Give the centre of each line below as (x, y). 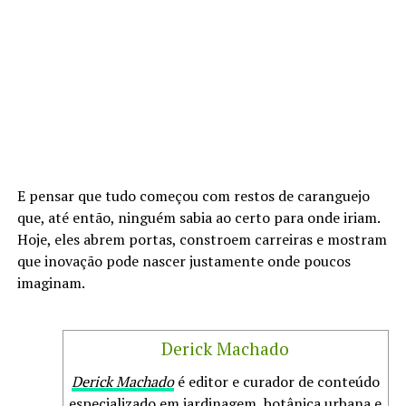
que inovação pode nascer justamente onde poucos (184, 261)
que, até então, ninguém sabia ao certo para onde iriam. (198, 218)
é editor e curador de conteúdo (276, 382)
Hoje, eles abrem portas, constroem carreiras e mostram (202, 240)
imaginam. (51, 283)
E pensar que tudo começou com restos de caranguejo (193, 196)
